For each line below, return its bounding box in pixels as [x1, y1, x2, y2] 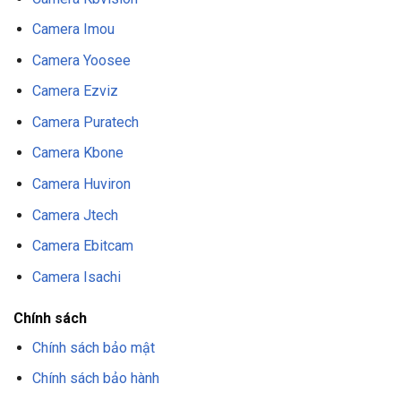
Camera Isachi [31, 268, 121, 286]
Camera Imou [31, 21, 115, 38]
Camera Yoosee [31, 51, 131, 69]
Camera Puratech [31, 113, 139, 131]
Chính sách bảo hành [31, 370, 159, 388]
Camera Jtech [31, 206, 118, 224]
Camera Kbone [31, 144, 124, 162]
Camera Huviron [31, 175, 131, 193]
